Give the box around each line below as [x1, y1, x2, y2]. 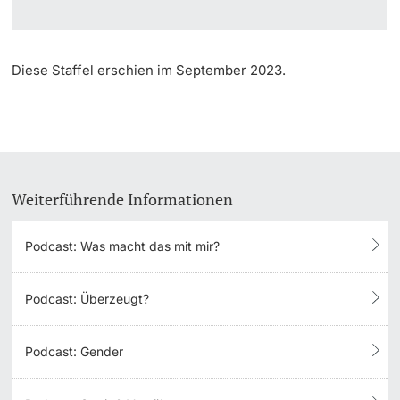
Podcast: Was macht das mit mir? [25, 238, 221, 254]
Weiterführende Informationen [12, 188, 234, 211]
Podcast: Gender [25, 344, 124, 360]
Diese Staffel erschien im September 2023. [12, 62, 287, 79]
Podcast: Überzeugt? [25, 291, 150, 307]
